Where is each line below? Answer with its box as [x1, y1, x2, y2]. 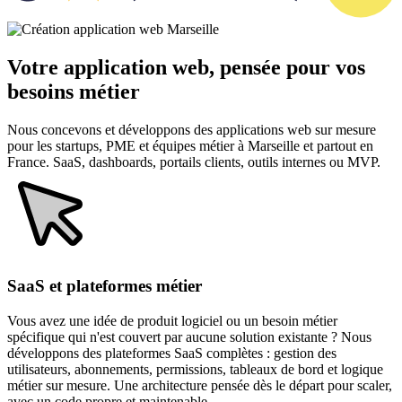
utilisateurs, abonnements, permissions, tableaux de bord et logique [7, 362, 383, 378]
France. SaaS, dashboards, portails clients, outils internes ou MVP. [7, 153, 380, 170]
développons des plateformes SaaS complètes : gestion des [7, 345, 336, 362]
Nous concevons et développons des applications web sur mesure [7, 121, 376, 137]
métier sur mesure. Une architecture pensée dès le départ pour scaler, [7, 378, 392, 394]
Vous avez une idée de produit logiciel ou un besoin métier [7, 313, 337, 329]
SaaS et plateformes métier [7, 276, 202, 296]
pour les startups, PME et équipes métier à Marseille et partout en [7, 137, 373, 153]
